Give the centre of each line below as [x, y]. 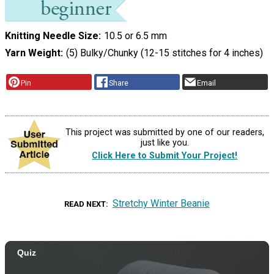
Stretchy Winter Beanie [161, 203]
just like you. [165, 143]
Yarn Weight [33, 53]
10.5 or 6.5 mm [135, 36]
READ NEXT [85, 204]
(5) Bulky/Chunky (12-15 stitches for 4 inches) [164, 53]
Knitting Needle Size [52, 36]
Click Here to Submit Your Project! [165, 156]
